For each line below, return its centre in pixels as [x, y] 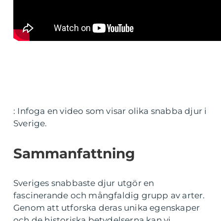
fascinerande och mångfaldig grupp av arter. [109, 195]
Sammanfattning [74, 153]
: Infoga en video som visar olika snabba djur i [110, 111]
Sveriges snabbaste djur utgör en [84, 183]
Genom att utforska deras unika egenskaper [107, 208]
